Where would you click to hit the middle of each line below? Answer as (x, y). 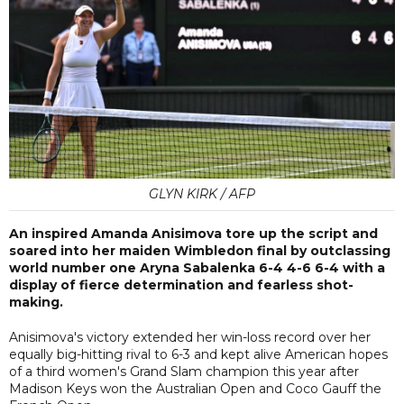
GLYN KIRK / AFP (202, 193)
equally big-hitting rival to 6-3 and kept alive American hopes (198, 354)
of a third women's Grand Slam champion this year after (184, 371)
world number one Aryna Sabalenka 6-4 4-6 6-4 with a (197, 267)
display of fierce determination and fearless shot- (181, 285)
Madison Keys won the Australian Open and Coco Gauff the (195, 388)
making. (36, 302)
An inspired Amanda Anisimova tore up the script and (193, 233)
